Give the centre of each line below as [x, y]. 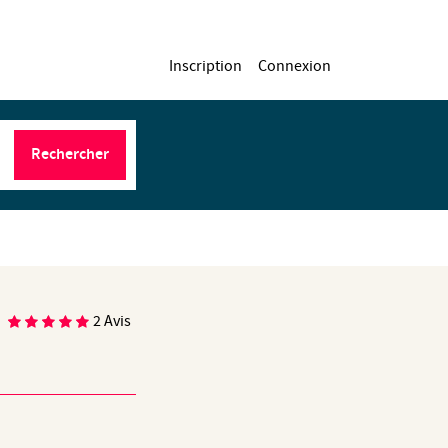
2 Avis [112, 321]
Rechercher [70, 154]
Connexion [294, 66]
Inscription [205, 66]
